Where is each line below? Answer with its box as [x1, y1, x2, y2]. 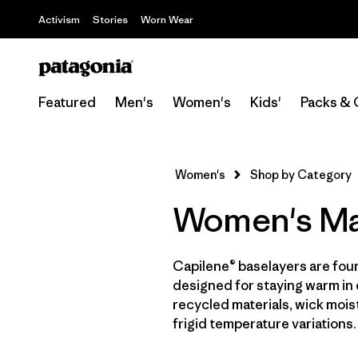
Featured [38, 93, 96, 111]
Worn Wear [141, 13, 193, 26]
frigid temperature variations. [173, 315, 356, 332]
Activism [38, 13, 80, 26]
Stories [93, 13, 128, 26]
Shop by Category [250, 167, 352, 182]
